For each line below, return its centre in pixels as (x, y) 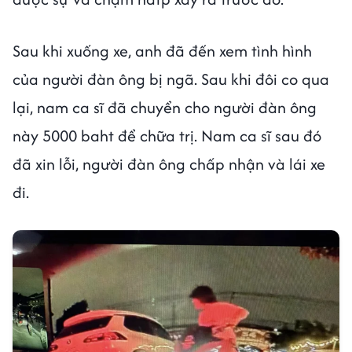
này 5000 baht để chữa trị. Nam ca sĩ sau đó (167, 136)
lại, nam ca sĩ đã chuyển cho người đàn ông (165, 108)
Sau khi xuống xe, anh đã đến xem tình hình (162, 51)
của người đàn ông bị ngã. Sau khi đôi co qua (171, 79)
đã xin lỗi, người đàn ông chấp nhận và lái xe (169, 164)
